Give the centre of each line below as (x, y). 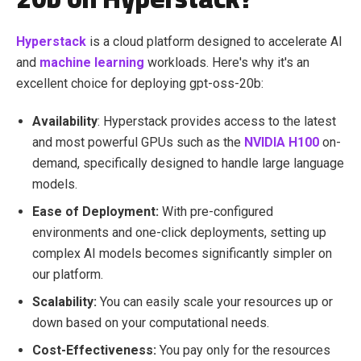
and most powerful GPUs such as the (138, 143)
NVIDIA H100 (283, 143)
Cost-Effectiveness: (96, 351)
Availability (65, 122)
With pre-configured (218, 212)
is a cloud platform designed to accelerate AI (216, 42)
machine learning (92, 63)
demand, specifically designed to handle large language (188, 164)
